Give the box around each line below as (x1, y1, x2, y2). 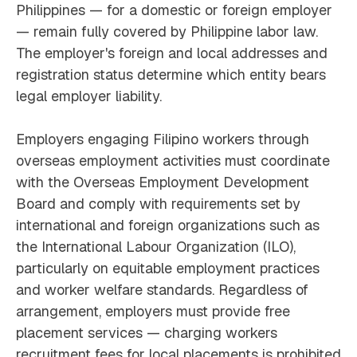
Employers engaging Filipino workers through (16, 130, 309, 149)
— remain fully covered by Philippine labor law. (16, 22, 318, 41)
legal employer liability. (16, 87, 162, 106)
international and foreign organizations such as (16, 216, 320, 235)
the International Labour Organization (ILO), (16, 237, 296, 257)
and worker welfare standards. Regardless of (16, 280, 308, 300)
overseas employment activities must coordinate (16, 151, 330, 171)
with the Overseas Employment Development (16, 173, 309, 192)
